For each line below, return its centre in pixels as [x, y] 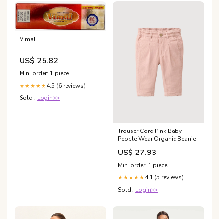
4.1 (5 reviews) [164, 178]
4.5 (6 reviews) [66, 85]
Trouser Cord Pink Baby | [151, 131]
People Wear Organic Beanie [157, 139]
